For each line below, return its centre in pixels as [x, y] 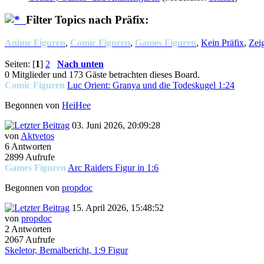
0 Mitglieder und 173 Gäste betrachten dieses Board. [102, 75]
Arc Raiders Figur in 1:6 [113, 168]
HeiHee [76, 105]
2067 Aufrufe [30, 240]
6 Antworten [28, 147]
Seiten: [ [20, 64]
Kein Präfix [222, 43]
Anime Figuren [35, 43]
